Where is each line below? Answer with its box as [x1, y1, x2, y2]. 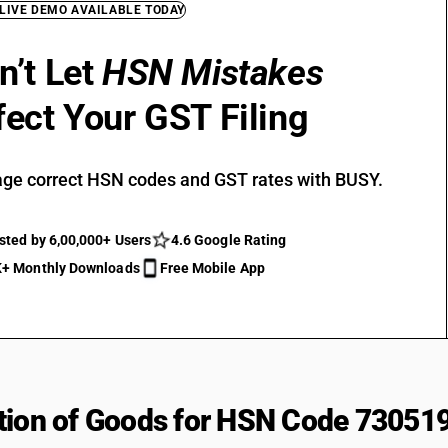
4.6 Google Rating [170, 232, 287, 248]
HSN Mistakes [102, 52, 324, 94]
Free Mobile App [159, 260, 265, 276]
